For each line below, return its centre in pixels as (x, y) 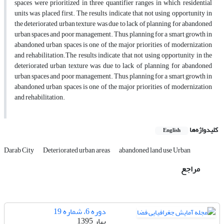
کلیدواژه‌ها (204, 130)
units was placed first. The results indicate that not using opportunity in (113, 13)
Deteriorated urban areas (77, 150)
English (172, 131)
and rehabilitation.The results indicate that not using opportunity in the (113, 55)
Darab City (19, 150)
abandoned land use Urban (155, 150)
